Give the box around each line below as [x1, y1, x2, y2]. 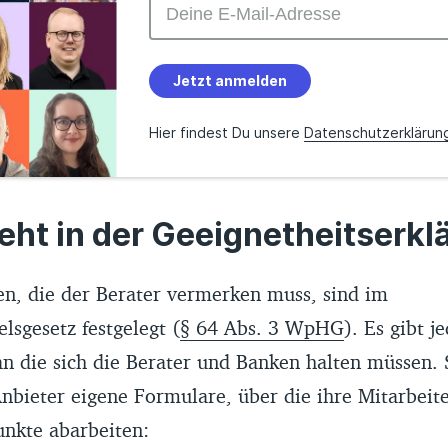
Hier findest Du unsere [148, 124, 300, 142]
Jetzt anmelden [172, 72, 287, 90]
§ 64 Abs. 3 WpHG [179, 314, 344, 340]
